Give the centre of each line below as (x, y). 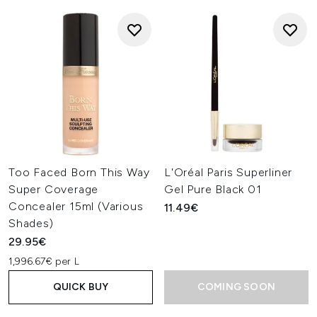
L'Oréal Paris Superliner (229, 172)
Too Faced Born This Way (79, 172)
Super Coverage (54, 189)
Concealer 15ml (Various (76, 206)
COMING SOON (236, 287)
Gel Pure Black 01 (213, 189)
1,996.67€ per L (44, 261)
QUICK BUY (81, 287)
